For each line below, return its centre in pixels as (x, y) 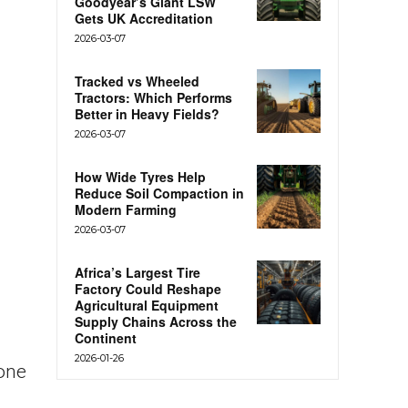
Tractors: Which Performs (153, 98)
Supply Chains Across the (156, 322)
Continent (106, 338)
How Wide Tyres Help (140, 177)
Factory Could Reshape (148, 289)
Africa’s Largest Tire (138, 273)
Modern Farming (126, 210)
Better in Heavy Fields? (147, 114)
